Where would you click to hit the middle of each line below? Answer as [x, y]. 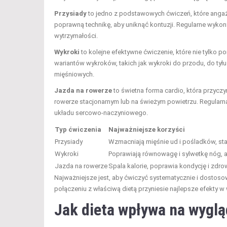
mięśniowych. [74, 74]
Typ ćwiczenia [78, 130]
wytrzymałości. [76, 36]
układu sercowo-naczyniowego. [101, 113]
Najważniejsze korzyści [147, 130]
